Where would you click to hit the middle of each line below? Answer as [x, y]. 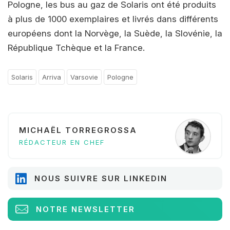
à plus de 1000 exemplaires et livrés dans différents [113, 19]
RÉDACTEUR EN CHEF [62, 142]
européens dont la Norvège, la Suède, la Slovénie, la [115, 34]
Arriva [52, 77]
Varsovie [84, 77]
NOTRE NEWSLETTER [85, 209]
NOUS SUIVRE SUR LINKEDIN [101, 179]
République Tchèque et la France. [76, 48]
